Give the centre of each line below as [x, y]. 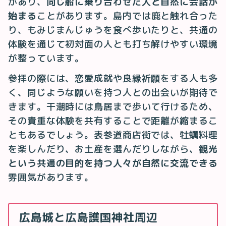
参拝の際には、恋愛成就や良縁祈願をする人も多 [113, 79]
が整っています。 [46, 59]
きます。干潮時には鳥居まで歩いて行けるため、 [113, 107]
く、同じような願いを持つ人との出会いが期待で [113, 93]
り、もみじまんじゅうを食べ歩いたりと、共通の [113, 30]
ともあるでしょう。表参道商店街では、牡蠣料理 [113, 135]
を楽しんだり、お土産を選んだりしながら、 [103, 149]
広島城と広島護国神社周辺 [89, 217]
